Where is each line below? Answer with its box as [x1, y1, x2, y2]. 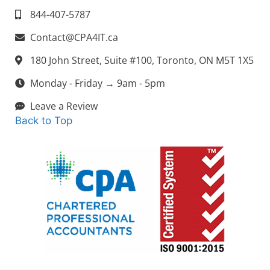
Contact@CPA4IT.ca [30, 30, 118, 44]
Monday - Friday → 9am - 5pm [30, 76, 165, 90]
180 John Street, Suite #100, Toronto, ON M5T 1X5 [30, 53, 254, 67]
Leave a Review [30, 99, 98, 113]
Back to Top [15, 114, 72, 127]
